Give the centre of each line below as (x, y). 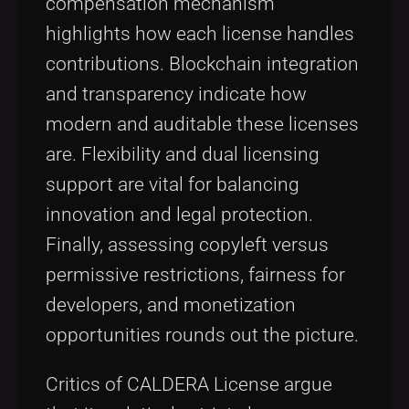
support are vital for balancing (173, 185)
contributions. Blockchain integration (202, 64)
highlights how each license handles (200, 34)
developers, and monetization (171, 305)
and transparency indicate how (176, 94)
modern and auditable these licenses (202, 125)
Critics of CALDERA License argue (189, 385)
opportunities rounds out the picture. (202, 336)
